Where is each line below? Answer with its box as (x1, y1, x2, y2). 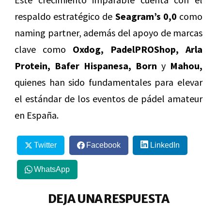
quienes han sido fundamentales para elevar (15, 76, 202, 89)
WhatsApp (33, 165, 70, 173)
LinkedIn (150, 140, 180, 149)
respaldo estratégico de (15, 10, 115, 23)
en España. (15, 109, 59, 122)
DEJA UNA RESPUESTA (47, 191, 170, 207)
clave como (15, 43, 73, 56)
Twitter (33, 140, 57, 149)
